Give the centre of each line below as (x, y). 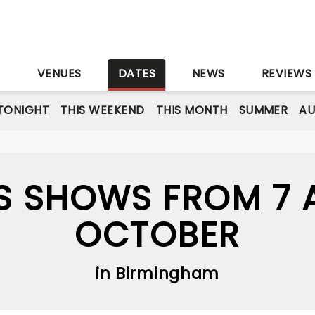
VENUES (59, 73)
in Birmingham (157, 274)
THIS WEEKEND (103, 110)
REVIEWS (287, 73)
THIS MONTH (192, 110)
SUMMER (263, 110)
